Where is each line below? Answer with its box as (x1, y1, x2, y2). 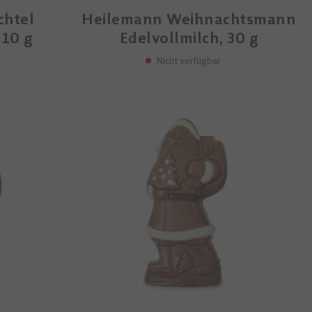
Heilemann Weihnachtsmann (81, 10, 297, 29)
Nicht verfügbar (157, 55, 221, 67)
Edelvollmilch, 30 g (119, 29, 258, 48)
